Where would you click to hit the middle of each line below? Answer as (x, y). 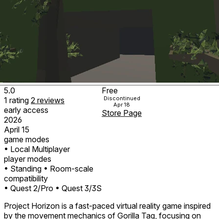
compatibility (26, 178)
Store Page (122, 113)
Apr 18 (122, 104)
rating (20, 100)
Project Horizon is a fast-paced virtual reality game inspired (107, 206)
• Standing (23, 168)
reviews (51, 100)
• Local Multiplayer (37, 149)
